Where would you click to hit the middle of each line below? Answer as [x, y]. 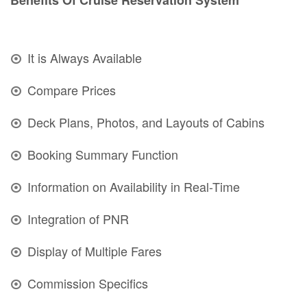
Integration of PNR [78, 218]
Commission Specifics [88, 283]
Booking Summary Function [103, 154]
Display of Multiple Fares [95, 250]
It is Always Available [85, 57]
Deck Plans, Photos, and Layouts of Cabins [146, 122]
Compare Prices [72, 89]
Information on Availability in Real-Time [134, 186]
